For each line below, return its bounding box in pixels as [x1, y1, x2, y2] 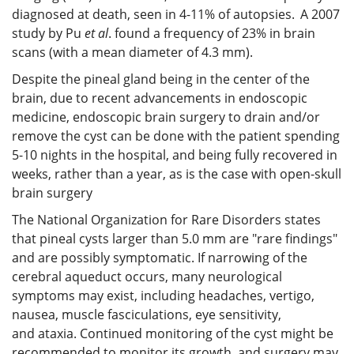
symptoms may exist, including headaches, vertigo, [12, 286, 314, 304]
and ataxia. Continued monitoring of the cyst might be [12, 324, 333, 342]
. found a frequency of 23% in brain [108, 24, 315, 42]
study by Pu [12, 24, 85, 42]
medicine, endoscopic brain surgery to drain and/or [12, 107, 320, 126]
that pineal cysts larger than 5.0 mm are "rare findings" [12, 229, 337, 247]
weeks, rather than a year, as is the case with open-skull [12, 164, 341, 183]
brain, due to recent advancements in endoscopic [12, 88, 307, 107]
